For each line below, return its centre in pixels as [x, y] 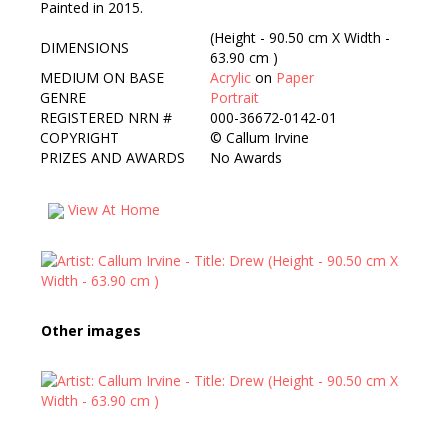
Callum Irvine [267, 137]
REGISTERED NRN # [106, 117]
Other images [91, 330]
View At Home [112, 209]
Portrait [234, 97]
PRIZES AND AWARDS [112, 157]
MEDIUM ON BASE [102, 77]
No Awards [246, 157]
